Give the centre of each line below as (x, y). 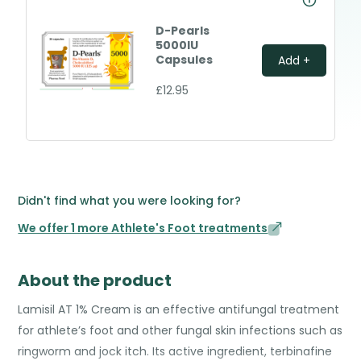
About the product (95, 280)
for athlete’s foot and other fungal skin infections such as (180, 330)
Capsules (185, 60)
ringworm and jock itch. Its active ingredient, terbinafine (175, 351)
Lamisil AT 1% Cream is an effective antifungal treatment (179, 309)
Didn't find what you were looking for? (130, 201)
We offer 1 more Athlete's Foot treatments (143, 228)
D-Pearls (183, 31)
